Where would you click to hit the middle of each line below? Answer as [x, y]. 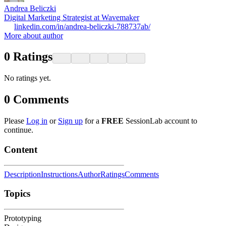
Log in [37, 121]
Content [21, 149]
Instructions [59, 174]
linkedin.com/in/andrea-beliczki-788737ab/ [82, 26]
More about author [34, 35]
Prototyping [23, 218]
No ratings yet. [27, 78]
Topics [17, 194]
